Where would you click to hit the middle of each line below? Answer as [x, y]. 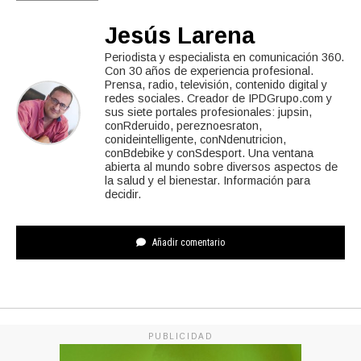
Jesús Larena [180, 35]
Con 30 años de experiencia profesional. [209, 71]
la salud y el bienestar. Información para [207, 180]
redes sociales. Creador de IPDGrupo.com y [218, 98]
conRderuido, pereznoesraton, [183, 125]
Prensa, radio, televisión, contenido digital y [216, 84]
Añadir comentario [187, 242]
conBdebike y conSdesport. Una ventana [209, 153]
